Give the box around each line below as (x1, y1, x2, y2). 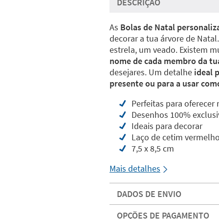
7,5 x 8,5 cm (131, 143, 174, 154)
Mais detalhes (109, 163, 160, 174)
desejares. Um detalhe (109, 66, 192, 78)
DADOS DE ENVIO (117, 188, 181, 199)
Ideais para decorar (131, 120, 202, 131)
